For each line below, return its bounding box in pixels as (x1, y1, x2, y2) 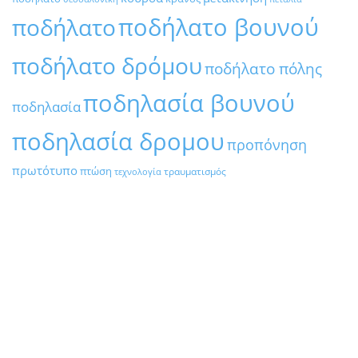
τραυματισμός (164, 165, 226, 178)
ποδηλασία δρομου (12, 125, 225, 157)
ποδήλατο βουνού (118, 11, 319, 43)
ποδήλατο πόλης (205, 58, 322, 78)
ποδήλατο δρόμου (12, 50, 202, 81)
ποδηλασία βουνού (83, 87, 295, 118)
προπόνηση (227, 135, 307, 154)
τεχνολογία (114, 166, 161, 177)
